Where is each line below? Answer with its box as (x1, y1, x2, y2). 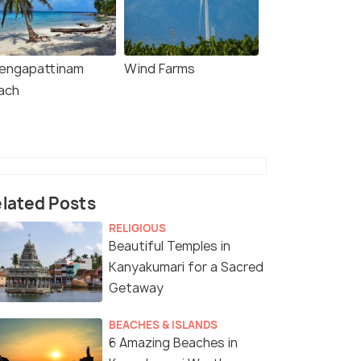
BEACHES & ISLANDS (109, 317, 218, 333)
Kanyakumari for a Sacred (109, 259, 263, 276)
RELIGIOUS (109, 221, 166, 236)
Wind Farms (124, 60, 195, 78)
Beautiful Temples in (109, 238, 230, 255)
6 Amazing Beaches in (109, 334, 238, 352)
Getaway (109, 280, 164, 297)
